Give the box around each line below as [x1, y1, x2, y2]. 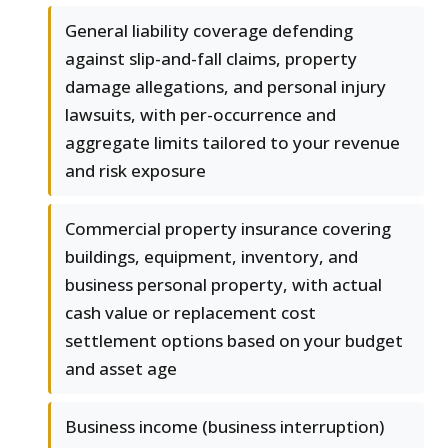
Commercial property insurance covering [65, 217, 391, 241]
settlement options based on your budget [65, 329, 403, 353]
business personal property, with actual [65, 273, 382, 297]
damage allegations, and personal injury [65, 75, 386, 99]
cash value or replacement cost [65, 301, 316, 325]
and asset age [65, 357, 177, 381]
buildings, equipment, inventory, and [65, 245, 358, 269]
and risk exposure [65, 159, 206, 183]
